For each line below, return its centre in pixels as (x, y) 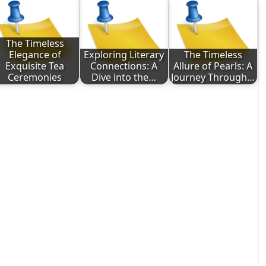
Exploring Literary (124, 55)
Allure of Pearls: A (213, 66)
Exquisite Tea (35, 66)
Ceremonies (35, 77)
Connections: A (124, 66)
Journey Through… (213, 77)
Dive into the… (124, 77)
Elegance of (35, 55)
